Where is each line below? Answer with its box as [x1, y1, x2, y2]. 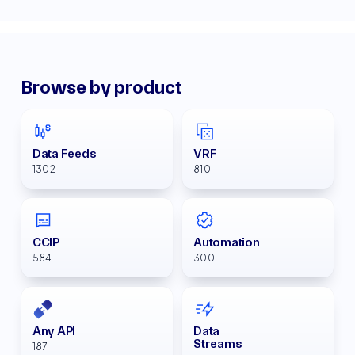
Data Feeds [32, 146, 97, 161]
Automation [193, 235, 260, 250]
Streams [193, 336, 242, 351]
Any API [32, 323, 76, 338]
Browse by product [21, 76, 181, 98]
